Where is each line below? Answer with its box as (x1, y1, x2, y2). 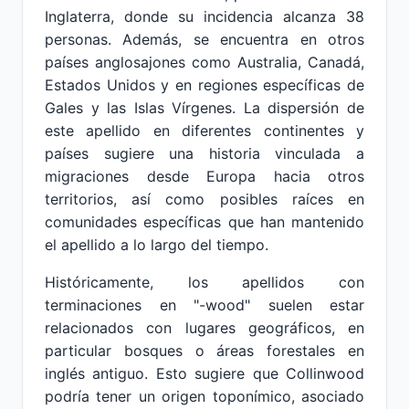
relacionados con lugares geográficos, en (45, 319, 364, 337)
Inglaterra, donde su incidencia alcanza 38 (45, 7, 364, 26)
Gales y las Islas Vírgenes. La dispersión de (45, 99, 364, 117)
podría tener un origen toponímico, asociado (45, 387, 364, 405)
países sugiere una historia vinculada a (45, 144, 364, 163)
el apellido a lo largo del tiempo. (45, 236, 268, 254)
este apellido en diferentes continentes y (45, 121, 364, 140)
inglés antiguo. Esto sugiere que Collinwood (45, 364, 364, 383)
